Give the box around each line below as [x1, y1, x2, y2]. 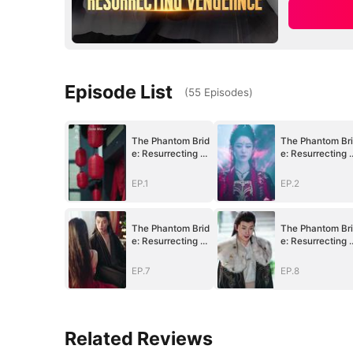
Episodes [204, 85, 250, 98]
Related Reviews [65, 327, 214, 351]
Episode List [65, 80, 173, 103]
